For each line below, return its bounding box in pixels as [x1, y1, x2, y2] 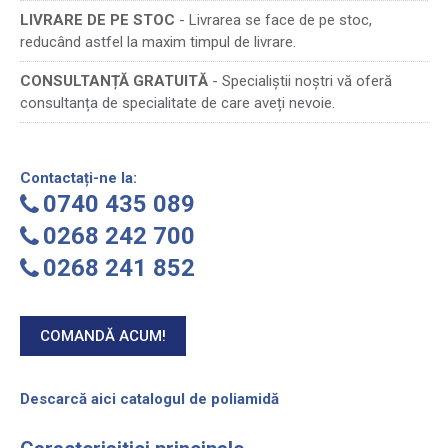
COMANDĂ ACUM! [40, 327, 166, 345]
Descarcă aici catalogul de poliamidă [20, 390, 279, 408]
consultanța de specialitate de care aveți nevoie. [20, 94, 335, 112]
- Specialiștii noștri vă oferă [208, 72, 392, 90]
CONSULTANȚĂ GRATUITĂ [20, 72, 208, 90]
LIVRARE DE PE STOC [20, 11, 175, 29]
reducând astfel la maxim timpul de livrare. [20, 33, 296, 51]
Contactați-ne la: [20, 169, 137, 187]
